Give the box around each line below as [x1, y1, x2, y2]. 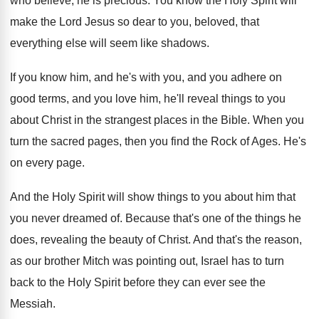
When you [253, 114, 304, 126]
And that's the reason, [193, 234, 302, 246]
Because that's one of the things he [125, 212, 301, 224]
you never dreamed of [10, 212, 120, 224]
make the [10, 16, 56, 28]
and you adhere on [187, 71, 282, 83]
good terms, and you [10, 93, 113, 105]
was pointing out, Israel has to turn [113, 255, 284, 267]
